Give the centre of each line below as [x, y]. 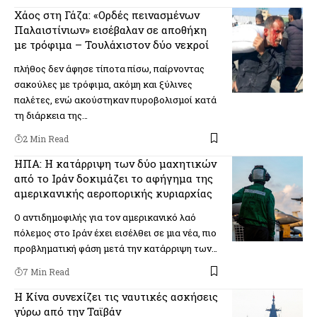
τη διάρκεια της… [51, 115]
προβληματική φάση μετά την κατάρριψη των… [116, 248]
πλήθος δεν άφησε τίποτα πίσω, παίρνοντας [109, 68]
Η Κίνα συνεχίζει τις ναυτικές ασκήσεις [116, 296]
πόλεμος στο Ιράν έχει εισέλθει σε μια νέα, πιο [115, 232]
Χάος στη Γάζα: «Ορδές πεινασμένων [107, 15]
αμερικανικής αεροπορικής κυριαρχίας [113, 193]
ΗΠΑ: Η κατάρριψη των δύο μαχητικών [115, 163]
